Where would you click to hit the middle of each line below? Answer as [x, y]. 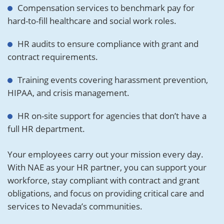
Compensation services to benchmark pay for [106, 8]
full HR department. [46, 129]
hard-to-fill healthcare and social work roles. [92, 21]
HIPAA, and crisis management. [68, 93]
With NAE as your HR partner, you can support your [107, 167]
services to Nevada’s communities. [75, 206]
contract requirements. [53, 57]
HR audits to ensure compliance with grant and [108, 44]
